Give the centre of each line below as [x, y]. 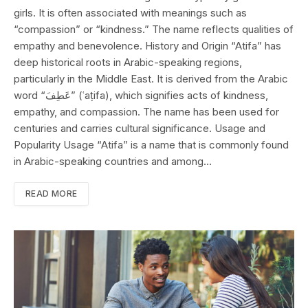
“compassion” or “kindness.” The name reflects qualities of [154, 29]
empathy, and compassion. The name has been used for [146, 111]
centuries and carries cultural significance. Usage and [140, 128]
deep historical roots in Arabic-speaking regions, [128, 62]
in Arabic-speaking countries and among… [113, 161]
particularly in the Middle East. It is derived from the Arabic [151, 78]
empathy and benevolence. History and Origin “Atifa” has [147, 45]
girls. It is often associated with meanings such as [130, 12]
